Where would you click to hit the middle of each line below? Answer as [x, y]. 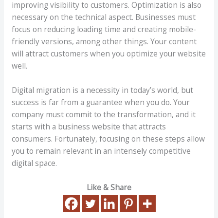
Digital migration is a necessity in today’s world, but [102, 90]
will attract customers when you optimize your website [109, 54]
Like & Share [109, 187]
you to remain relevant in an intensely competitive [101, 151]
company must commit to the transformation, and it [103, 115]
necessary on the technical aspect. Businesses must [103, 17]
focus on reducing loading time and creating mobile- [104, 29]
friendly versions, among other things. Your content [104, 42]
